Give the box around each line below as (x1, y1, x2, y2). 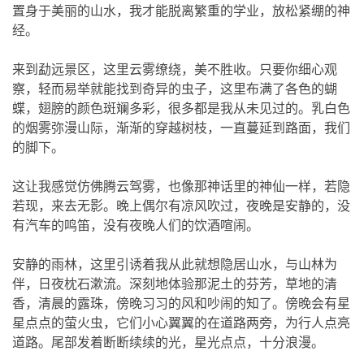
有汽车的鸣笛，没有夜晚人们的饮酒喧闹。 (12, 217, 259, 234)
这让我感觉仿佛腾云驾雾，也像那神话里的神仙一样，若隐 (12, 178, 350, 195)
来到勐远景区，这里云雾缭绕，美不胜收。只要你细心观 (12, 61, 337, 78)
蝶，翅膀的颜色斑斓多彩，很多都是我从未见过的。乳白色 (12, 100, 350, 117)
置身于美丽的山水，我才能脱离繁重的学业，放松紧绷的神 (12, 2, 350, 19)
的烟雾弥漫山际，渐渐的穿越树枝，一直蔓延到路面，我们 (12, 119, 350, 136)
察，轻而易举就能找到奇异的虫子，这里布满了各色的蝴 (12, 80, 337, 97)
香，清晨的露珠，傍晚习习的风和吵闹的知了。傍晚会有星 (12, 295, 350, 312)
